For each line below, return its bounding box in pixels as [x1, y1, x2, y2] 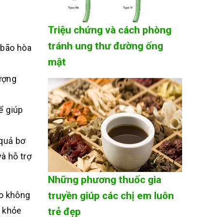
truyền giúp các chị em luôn [47, 190, 174, 202]
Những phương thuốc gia [47, 174, 161, 186]
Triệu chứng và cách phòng [47, 24, 171, 36]
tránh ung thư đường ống [47, 40, 163, 52]
